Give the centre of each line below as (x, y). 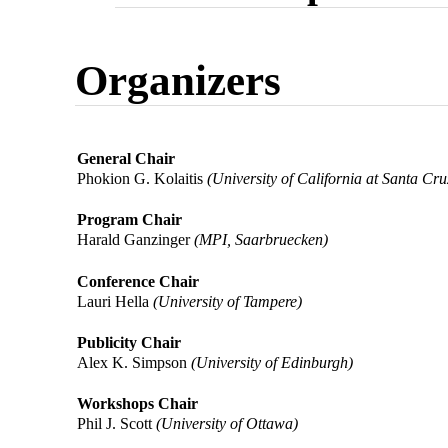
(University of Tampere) (228, 301)
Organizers (178, 80)
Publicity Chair (129, 342)
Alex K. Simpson (134, 362)
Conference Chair (138, 281)
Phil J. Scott (117, 424)
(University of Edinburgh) (272, 362)
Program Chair (130, 220)
